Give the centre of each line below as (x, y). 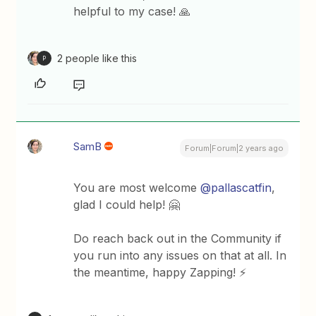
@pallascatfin (236, 188)
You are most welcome (137, 188)
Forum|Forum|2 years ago (234, 148)
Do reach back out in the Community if (178, 238)
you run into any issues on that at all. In (180, 255)
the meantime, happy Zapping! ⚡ (162, 272)
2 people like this (97, 58)
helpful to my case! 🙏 (132, 11)
